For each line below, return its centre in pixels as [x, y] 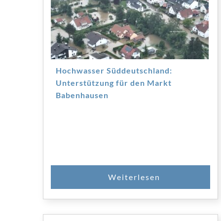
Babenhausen [82, 95]
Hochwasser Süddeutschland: [114, 70]
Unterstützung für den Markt [114, 82]
